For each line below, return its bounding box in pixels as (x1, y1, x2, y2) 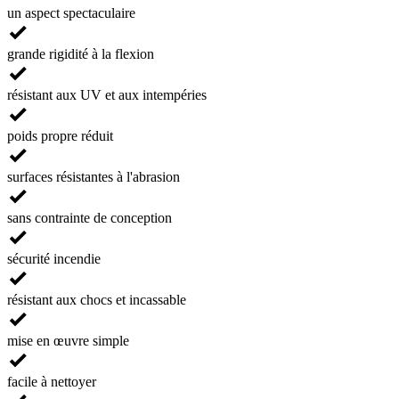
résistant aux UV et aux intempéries (7, 86, 207, 102)
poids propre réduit (7, 127, 113, 143)
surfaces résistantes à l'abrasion (7, 168, 180, 184)
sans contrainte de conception (7, 209, 172, 225)
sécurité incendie (7, 250, 101, 266)
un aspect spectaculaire (7, 4, 135, 20)
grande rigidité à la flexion (7, 45, 154, 61)
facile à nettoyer (7, 373, 96, 389)
